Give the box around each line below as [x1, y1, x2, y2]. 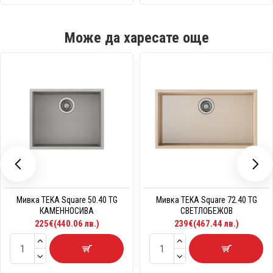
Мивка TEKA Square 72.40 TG [155, 195, 257, 205]
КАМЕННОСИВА [40, 206, 94, 216]
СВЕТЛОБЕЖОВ [180, 206, 233, 216]
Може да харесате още [64, 29, 209, 47]
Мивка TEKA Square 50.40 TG [16, 195, 118, 205]
